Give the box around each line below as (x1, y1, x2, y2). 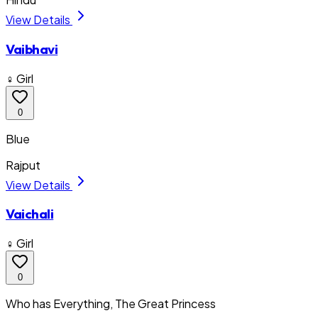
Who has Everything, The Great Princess (6, 296, 216, 312)
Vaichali (6, 205, 54, 223)
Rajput (6, 157, 40, 172)
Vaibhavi (6, 40, 58, 58)
